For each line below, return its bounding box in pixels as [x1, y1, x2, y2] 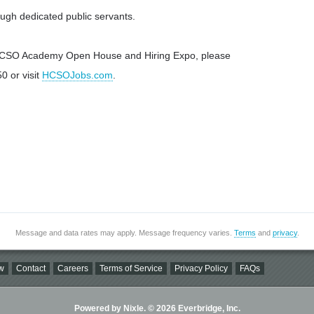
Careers [57, 263, 88, 273]
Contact [15, 263, 46, 273]
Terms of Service [100, 263, 163, 273]
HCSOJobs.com [42, 69, 113, 81]
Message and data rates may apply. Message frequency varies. [15, 228, 234, 237]
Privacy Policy [175, 263, 228, 273]
